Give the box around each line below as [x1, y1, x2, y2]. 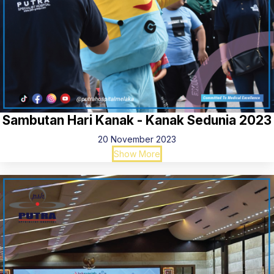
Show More [114, 149, 160, 159]
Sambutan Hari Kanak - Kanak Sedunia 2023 [2, 113, 272, 128]
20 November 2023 [98, 134, 176, 144]
